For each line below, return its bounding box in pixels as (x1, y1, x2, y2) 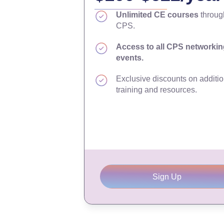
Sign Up (152, 172, 182, 181)
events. (115, 53, 143, 62)
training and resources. (115, 85, 197, 94)
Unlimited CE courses (115, 10, 198, 19)
